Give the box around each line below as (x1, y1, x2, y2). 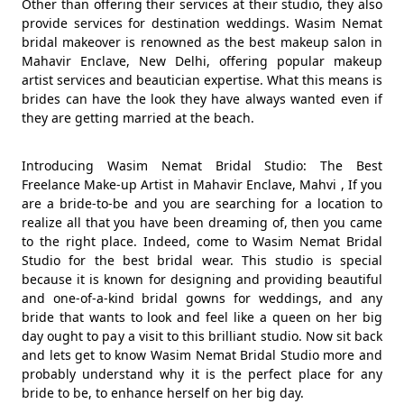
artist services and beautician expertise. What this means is (22, 71, 382, 88)
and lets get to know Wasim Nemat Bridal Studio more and (22, 346, 382, 363)
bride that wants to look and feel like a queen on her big (22, 308, 382, 326)
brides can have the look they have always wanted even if (22, 90, 382, 107)
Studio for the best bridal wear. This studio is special (22, 252, 382, 269)
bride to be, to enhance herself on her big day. (22, 384, 304, 401)
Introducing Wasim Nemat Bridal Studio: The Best (22, 157, 382, 174)
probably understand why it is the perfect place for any (22, 365, 382, 382)
